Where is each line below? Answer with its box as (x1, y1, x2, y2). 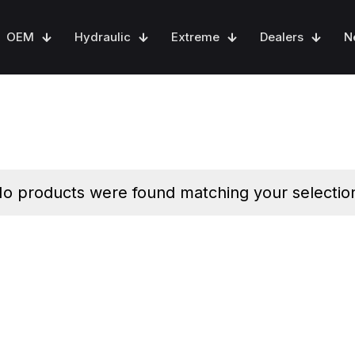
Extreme (171, 29, 219, 44)
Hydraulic (74, 29, 131, 44)
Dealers (260, 29, 303, 44)
